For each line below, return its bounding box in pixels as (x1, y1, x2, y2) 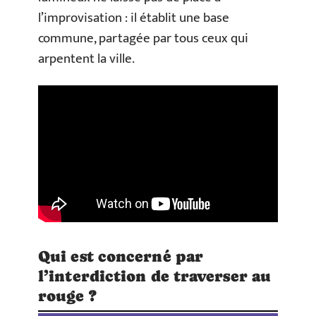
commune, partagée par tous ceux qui (38, 28, 248, 49)
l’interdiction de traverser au (38, 267, 272, 286)
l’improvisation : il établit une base (38, 7, 229, 29)
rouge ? (38, 287, 97, 305)
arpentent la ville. (38, 48, 135, 70)
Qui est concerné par (38, 248, 204, 266)
